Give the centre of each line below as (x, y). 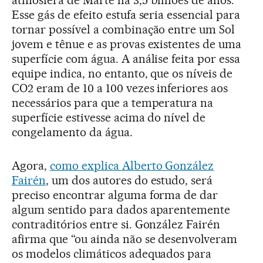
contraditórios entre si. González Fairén (116, 224)
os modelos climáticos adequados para (112, 253)
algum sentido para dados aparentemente (121, 209)
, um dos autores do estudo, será (129, 180)
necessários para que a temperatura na (113, 102)
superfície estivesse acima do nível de (109, 117)
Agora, (31, 165)
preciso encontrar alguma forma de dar (115, 195)
